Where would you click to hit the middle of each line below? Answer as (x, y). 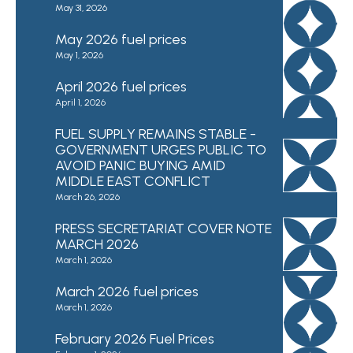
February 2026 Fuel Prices (135, 339)
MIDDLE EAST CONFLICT (133, 181)
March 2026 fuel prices (127, 292)
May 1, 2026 (79, 55)
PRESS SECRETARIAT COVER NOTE (163, 229)
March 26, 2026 (87, 197)
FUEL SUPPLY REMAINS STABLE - (156, 134)
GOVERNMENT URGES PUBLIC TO (161, 150)
